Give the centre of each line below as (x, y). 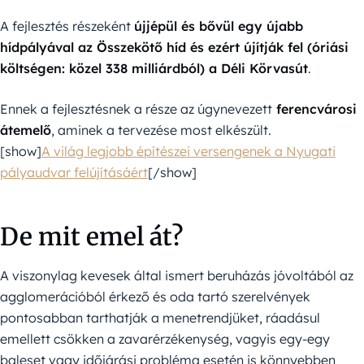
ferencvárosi (314, 109)
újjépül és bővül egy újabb (219, 26)
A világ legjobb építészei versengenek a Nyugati (188, 152)
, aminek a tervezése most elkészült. (161, 130)
